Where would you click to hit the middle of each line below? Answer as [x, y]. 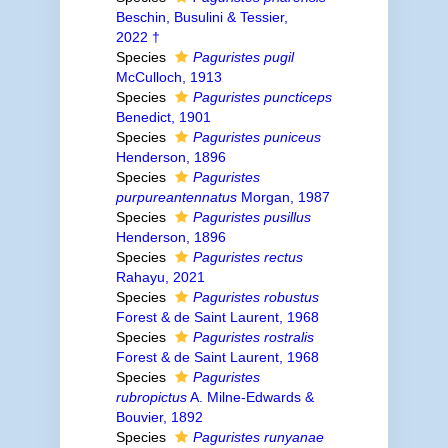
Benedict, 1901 [163, 117]
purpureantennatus [176, 197]
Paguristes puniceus [256, 137]
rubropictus [151, 397]
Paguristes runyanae [258, 437]
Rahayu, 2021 [160, 277]
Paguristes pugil [243, 57]
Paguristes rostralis [253, 337]
